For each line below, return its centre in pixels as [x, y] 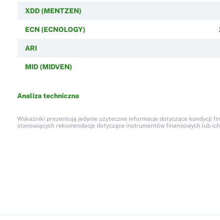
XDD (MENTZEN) [53, 11]
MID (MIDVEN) [48, 67]
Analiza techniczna [48, 96]
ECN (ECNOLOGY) [55, 29]
